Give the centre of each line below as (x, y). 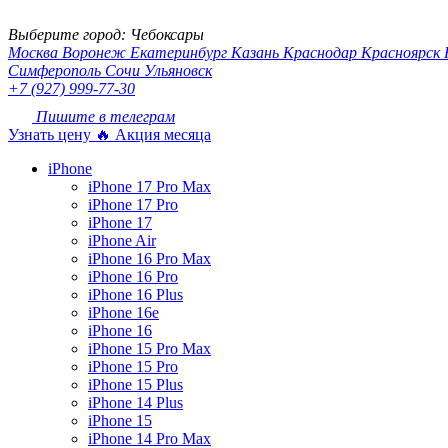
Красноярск (402, 52)
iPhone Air (122, 240)
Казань (257, 52)
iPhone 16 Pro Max (149, 258)
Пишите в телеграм (103, 116)
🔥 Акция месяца (153, 134)
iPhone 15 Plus (135, 384)
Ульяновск (178, 70)
